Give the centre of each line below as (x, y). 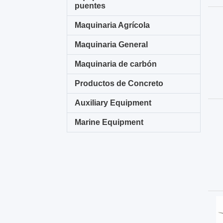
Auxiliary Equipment (113, 103)
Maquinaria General (111, 45)
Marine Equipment (109, 122)
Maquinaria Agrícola (112, 25)
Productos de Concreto (119, 83)
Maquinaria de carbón (116, 64)
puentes (90, 6)
